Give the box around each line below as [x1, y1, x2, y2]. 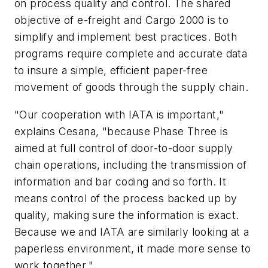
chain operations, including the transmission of [14, 158, 247, 171]
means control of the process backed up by [14, 191, 237, 205]
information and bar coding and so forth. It [14, 175, 227, 188]
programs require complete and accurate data [14, 47, 248, 60]
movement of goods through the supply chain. [14, 80, 249, 93]
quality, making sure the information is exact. [14, 208, 239, 221]
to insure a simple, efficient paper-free [14, 63, 208, 77]
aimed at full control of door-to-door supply [14, 141, 233, 154]
